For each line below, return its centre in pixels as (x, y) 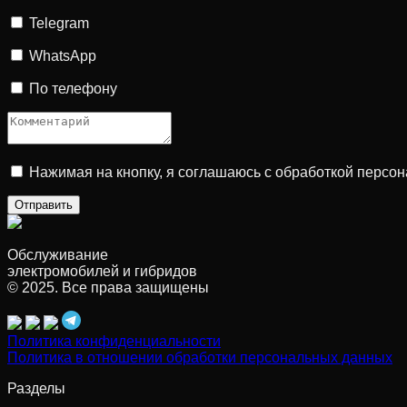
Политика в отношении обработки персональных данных (200, 357)
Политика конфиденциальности (114, 341)
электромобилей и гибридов (102, 271)
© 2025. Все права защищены (108, 287)
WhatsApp (63, 55)
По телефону (73, 88)
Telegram (59, 23)
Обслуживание (58, 254)
